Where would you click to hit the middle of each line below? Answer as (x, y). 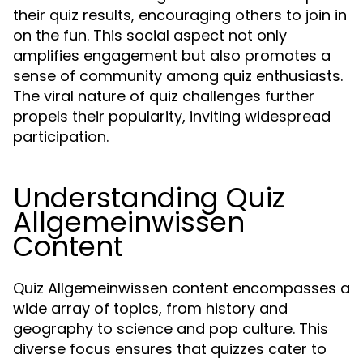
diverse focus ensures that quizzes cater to (170, 349)
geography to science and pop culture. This (171, 329)
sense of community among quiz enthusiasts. (178, 76)
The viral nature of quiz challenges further (164, 96)
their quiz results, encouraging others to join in (180, 15)
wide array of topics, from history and (150, 308)
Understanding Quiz (149, 198)
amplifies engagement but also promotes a (172, 56)
